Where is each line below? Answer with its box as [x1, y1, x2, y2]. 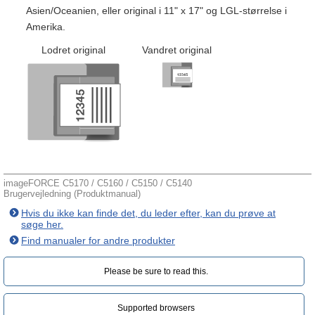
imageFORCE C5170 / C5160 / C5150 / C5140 [4, 178, 192, 188]
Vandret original [142, 44, 212, 56]
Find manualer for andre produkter [21, 235, 175, 246]
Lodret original [41, 44, 105, 56]
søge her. [21, 219, 63, 230]
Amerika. [26, 21, 65, 32]
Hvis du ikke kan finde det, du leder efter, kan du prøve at [21, 207, 276, 219]
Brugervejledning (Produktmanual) [4, 188, 141, 199]
